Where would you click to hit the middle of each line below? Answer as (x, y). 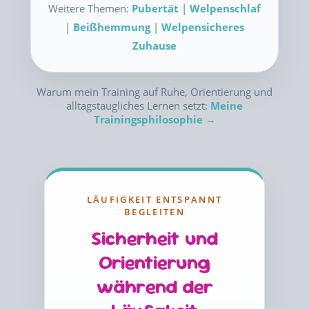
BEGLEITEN (154, 212)
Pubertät (155, 8)
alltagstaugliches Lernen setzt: (138, 106)
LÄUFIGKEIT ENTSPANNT (154, 199)
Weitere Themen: (90, 8)
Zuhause (154, 46)
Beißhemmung (112, 27)
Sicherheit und (154, 238)
